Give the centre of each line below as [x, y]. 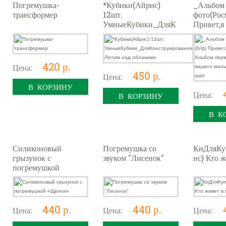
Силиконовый [37, 148]
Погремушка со [130, 148]
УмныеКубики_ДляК [139, 24]
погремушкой [36, 167]
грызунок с [32, 157]
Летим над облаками [138, 43]
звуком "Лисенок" [133, 157]
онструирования [131, 34]
